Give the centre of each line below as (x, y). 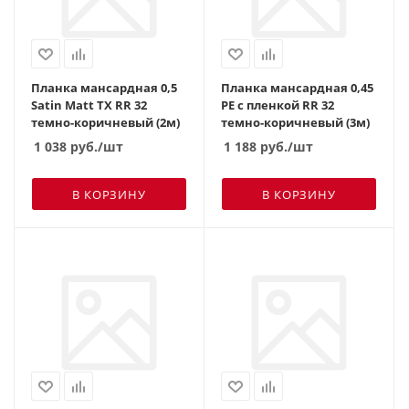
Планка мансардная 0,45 (297, 87)
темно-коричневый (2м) (105, 122)
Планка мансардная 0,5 (104, 87)
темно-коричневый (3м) (295, 122)
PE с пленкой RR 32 (278, 105)
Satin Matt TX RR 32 (89, 105)
